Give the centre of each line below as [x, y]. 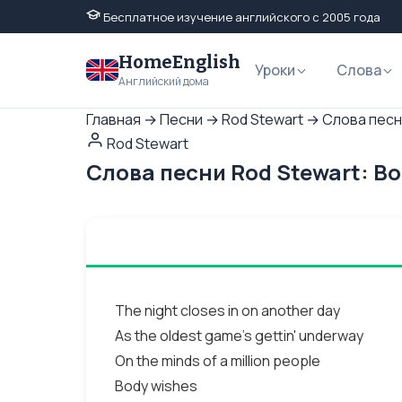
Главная [114, 119]
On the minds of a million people [218, 361]
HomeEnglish [179, 62]
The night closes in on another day [227, 310]
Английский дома [164, 81]
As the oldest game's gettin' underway [239, 336]
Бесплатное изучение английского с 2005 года [240, 17]
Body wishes [156, 386]
